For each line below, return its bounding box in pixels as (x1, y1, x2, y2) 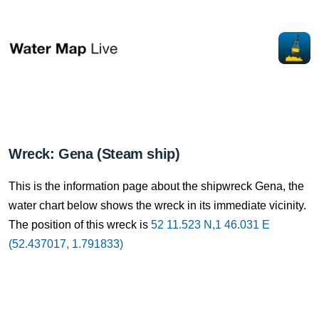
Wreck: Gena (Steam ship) (9, 146, 180, 162)
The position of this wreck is (9, 219, 151, 231)
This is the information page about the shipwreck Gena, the (9, 180, 304, 192)
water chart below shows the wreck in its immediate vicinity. (9, 199, 306, 211)
